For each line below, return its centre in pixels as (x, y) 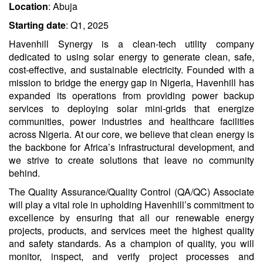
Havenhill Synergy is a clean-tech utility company (131, 44)
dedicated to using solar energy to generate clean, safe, (131, 57)
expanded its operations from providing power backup (131, 96)
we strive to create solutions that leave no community (131, 160)
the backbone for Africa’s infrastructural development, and (131, 147)
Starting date (37, 25)
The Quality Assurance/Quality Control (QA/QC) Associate (131, 192)
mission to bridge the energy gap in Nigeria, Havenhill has (131, 83)
